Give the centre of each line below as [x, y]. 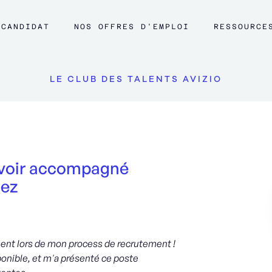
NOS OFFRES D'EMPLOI [132, 27]
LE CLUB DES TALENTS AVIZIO [136, 79]
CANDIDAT [25, 27]
